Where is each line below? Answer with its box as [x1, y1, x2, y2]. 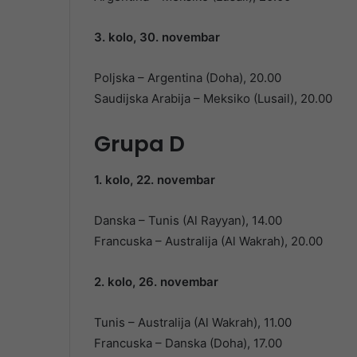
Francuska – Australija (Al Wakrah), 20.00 [94, 233, 323, 249]
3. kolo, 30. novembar [94, 29, 220, 45]
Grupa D [94, 129, 185, 159]
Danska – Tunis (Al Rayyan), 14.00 [94, 212, 282, 228]
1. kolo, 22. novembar [94, 171, 215, 187]
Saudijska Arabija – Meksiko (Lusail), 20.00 [94, 91, 332, 107]
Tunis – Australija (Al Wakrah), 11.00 [94, 314, 292, 330]
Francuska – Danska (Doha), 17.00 [94, 335, 282, 351]
